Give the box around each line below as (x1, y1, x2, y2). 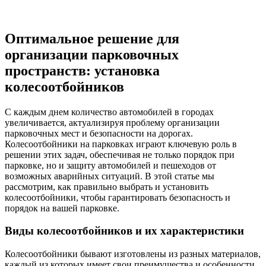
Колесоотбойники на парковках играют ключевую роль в (5, 138, 237, 149)
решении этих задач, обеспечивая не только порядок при (5, 149, 235, 160)
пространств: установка (5, 62, 160, 78)
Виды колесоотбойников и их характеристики (5, 224, 244, 237)
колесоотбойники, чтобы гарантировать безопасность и (5, 192, 230, 202)
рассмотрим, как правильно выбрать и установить (5, 181, 208, 192)
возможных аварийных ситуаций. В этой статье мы (5, 170, 214, 181)
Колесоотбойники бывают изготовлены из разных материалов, (5, 249, 261, 259)
